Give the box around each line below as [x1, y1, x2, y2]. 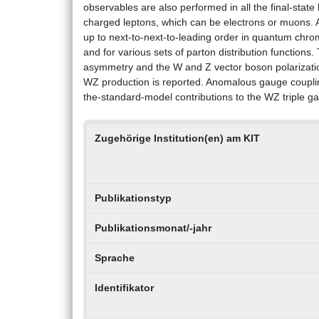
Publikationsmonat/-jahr [94, 222, 211, 234]
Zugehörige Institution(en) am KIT [94, 132, 260, 145]
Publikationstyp [94, 192, 172, 204]
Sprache [94, 252, 135, 264]
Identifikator [94, 282, 154, 294]
